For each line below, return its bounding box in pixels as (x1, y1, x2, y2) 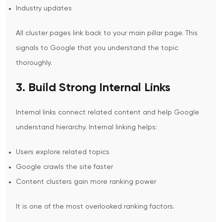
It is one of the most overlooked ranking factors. (16, 203, 174, 211)
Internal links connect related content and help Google (16, 109, 199, 116)
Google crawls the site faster (16, 164, 113, 171)
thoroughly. (16, 59, 52, 67)
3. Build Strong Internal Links (16, 82, 170, 94)
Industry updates (16, 5, 72, 12)
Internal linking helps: (89, 124, 157, 131)
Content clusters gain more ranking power (16, 178, 156, 186)
